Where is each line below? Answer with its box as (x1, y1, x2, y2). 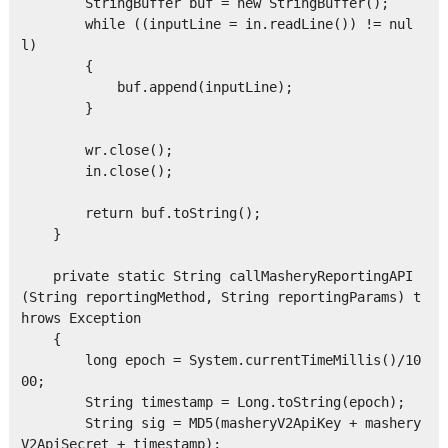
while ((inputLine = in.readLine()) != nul (20, 16, 413, 33)
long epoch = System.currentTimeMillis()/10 (20, 352, 421, 369)
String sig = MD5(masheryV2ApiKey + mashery (20, 415, 421, 432)
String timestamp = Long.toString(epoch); (20, 394, 405, 411)
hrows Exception (20, 310, 141, 327)
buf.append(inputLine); (20, 79, 293, 96)
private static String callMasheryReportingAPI (20, 268, 413, 285)
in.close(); (20, 163, 173, 180)
